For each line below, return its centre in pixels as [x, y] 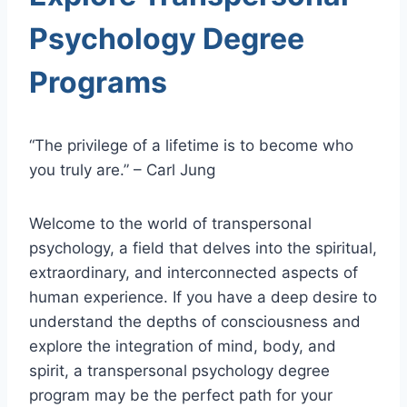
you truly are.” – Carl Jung [122, 169]
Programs [98, 82]
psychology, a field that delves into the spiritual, [203, 248]
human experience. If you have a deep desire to [203, 297]
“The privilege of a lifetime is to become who [191, 145]
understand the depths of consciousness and [195, 321]
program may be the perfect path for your [181, 395]
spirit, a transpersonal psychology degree [179, 370]
